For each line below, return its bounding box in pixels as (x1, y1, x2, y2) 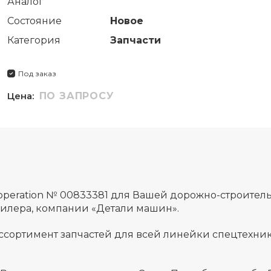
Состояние (7, 15, 62, 27)
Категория (7, 34, 60, 46)
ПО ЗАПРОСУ (39, 90, 114, 102)
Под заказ (18, 68, 56, 78)
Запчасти (109, 34, 161, 46)
